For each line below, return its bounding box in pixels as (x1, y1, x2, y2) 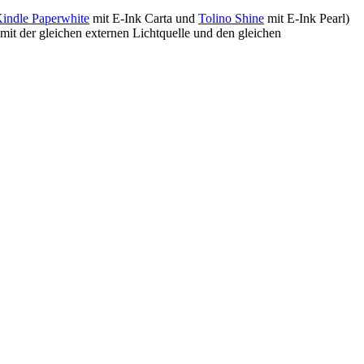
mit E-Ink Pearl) (264, 11, 349, 26)
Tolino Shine (198, 11, 264, 26)
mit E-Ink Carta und (89, 11, 198, 26)
